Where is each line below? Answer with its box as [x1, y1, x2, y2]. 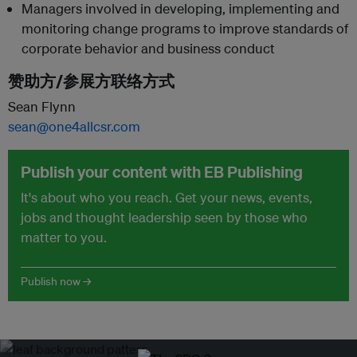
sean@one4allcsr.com [8, 117, 140, 135]
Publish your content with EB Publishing [21, 161, 303, 182]
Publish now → [21, 273, 91, 288]
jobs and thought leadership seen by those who [21, 208, 308, 226]
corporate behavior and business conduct [22, 39, 275, 57]
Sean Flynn [8, 97, 76, 115]
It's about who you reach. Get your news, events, [21, 188, 312, 206]
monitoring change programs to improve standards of [22, 19, 348, 37]
